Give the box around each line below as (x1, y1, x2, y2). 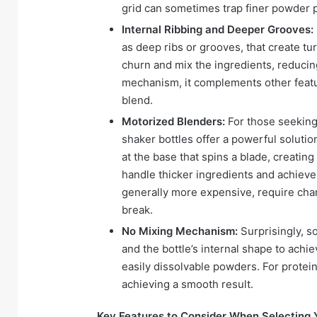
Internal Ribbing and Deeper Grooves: (122, 23, 313, 37)
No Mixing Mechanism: (122, 224, 238, 238)
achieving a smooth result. (122, 277, 253, 292)
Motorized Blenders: (122, 115, 225, 129)
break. (122, 203, 153, 217)
